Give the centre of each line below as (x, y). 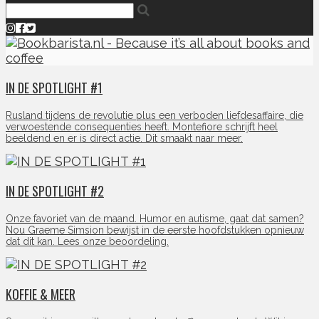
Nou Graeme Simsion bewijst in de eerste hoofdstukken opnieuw (155, 230)
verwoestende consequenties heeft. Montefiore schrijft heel (142, 127)
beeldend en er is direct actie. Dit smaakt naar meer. (124, 138)
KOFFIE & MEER (41, 294)
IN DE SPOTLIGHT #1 (54, 88)
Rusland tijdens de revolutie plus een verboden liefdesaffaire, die (155, 115)
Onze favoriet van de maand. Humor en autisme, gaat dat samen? (155, 219)
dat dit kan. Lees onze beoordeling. (87, 241)
